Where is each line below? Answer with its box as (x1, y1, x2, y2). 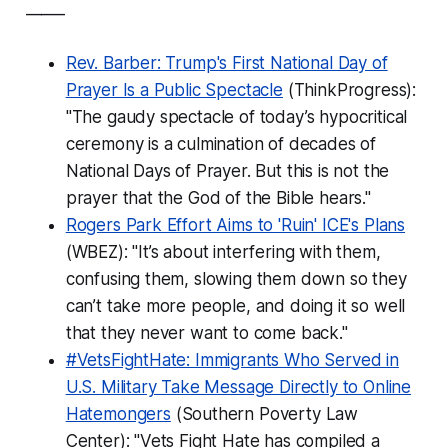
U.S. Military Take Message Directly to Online (65, 376, 412, 397)
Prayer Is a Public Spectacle (65, 79, 283, 100)
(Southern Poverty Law (170, 403, 359, 424)
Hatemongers (65, 403, 171, 424)
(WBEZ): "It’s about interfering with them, (65, 241, 381, 262)
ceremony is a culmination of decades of (65, 133, 377, 154)
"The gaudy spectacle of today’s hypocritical (65, 106, 408, 127)
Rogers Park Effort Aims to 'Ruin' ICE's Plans (65, 214, 406, 235)
